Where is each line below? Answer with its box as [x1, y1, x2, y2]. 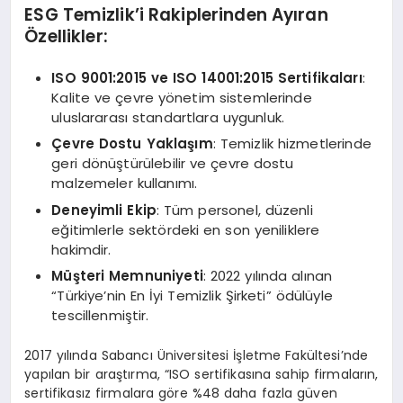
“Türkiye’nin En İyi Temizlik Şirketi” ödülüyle [51, 286, 333, 306]
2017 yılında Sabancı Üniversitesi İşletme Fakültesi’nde [24, 345, 369, 364]
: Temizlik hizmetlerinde [212, 134, 372, 154]
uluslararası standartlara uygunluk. [51, 107, 284, 127]
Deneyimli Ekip [51, 200, 157, 219]
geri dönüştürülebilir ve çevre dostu [51, 154, 294, 174]
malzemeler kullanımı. [51, 174, 198, 193]
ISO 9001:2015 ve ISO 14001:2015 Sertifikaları [51, 67, 363, 87]
